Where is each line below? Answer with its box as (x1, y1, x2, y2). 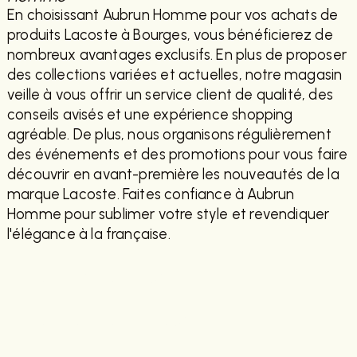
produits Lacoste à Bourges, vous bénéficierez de (6, 26, 333, 45)
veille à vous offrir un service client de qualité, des (6, 86, 333, 104)
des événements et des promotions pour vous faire (6, 146, 347, 164)
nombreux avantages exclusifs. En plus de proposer (6, 46, 347, 65)
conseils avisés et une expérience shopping (6, 106, 293, 124)
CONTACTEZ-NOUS (63, 314, 192, 330)
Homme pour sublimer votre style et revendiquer (6, 206, 330, 224)
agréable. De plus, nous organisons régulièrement (6, 126, 331, 144)
